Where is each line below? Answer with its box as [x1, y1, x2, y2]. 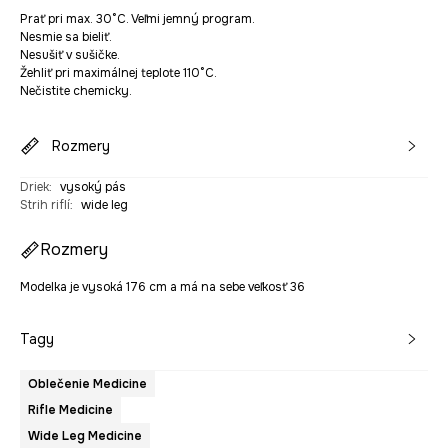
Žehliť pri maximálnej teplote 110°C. [20, 65, 217, 81]
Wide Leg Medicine [28, 428, 142, 444]
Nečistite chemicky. [20, 83, 132, 99]
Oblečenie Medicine [28, 376, 147, 392]
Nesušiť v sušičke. [20, 47, 120, 63]
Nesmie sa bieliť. [20, 29, 112, 45]
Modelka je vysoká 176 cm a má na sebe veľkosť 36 [20, 279, 305, 295]
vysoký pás [60, 179, 126, 195]
